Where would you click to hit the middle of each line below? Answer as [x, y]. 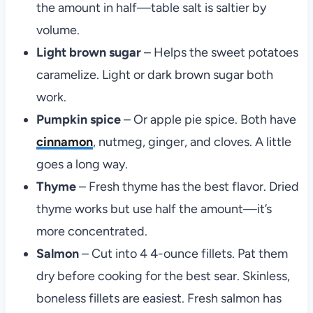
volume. [58, 30]
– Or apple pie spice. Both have [208, 120]
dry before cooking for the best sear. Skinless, [163, 276]
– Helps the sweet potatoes [219, 53]
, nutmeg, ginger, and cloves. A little [192, 142]
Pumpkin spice [78, 120]
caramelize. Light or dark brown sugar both [154, 75]
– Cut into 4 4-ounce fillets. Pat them [184, 254]
